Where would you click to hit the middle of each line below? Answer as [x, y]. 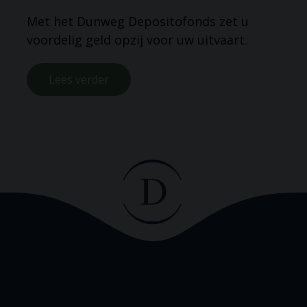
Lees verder [78, 79]
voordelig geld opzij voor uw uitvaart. [137, 39]
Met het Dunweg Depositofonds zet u [137, 21]
